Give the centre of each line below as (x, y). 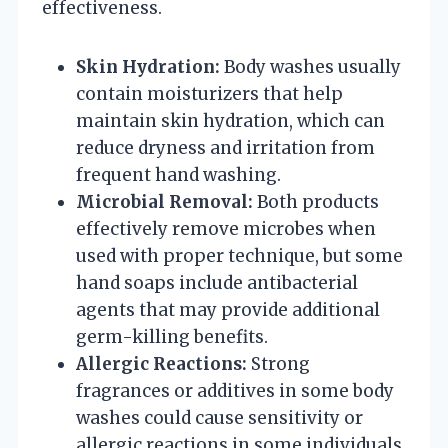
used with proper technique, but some (239, 255)
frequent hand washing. (178, 174)
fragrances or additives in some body (235, 390)
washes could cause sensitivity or (219, 417)
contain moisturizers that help (209, 93)
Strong (278, 363)
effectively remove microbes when (226, 228)
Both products (316, 201)
